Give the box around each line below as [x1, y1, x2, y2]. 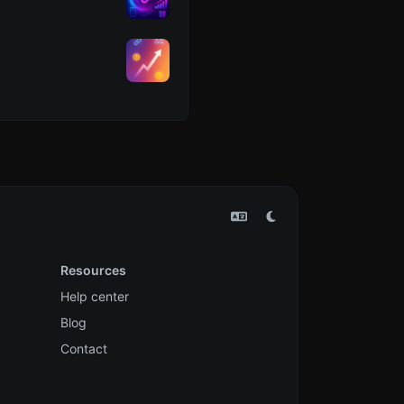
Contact [60, 340, 107, 356]
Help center [60, 288, 129, 304]
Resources [60, 262, 126, 278]
